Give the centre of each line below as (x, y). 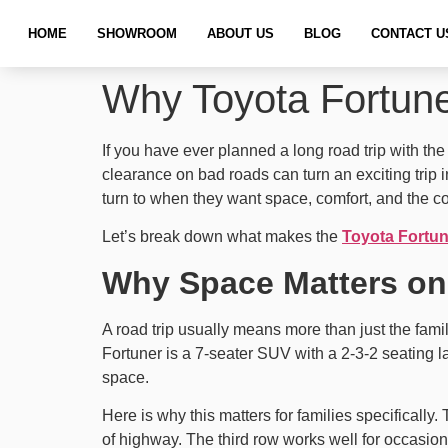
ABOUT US (241, 33)
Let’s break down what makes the (222, 237)
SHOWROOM (137, 33)
